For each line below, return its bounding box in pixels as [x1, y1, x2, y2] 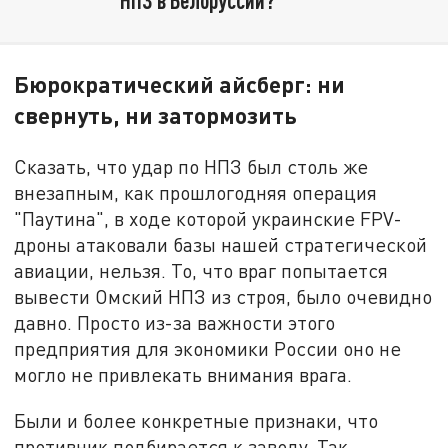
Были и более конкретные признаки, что [14, 408, 379, 432]
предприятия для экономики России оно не [14, 337, 402, 361]
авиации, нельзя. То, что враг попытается [14, 259, 389, 283]
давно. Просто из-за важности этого [14, 311, 336, 335]
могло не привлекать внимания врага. [14, 363, 353, 387]
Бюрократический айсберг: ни [14, 70, 346, 99]
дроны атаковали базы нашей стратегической [14, 233, 428, 257]
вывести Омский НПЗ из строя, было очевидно [14, 285, 433, 309]
